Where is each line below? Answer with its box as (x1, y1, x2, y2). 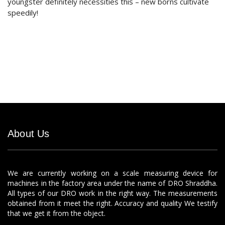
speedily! (8, 8, 38, 18)
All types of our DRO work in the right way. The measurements (8, 188, 217, 198)
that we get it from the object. (8, 208, 105, 218)
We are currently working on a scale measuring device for (8, 168, 217, 178)
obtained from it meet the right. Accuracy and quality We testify (8, 198, 217, 208)
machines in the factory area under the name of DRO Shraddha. (8, 178, 217, 188)
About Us (8, 128, 50, 139)
